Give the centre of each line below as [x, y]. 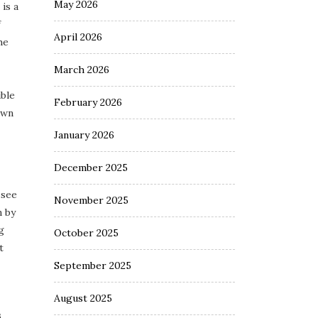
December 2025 [91, 168]
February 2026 [88, 102]
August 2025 [83, 298]
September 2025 [93, 265]
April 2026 [78, 37]
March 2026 [82, 70]
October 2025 [86, 233]
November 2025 [91, 200]
